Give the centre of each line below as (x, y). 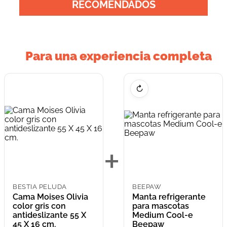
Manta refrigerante (169, 197)
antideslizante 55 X (49, 215)
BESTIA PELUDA (40, 186)
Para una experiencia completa (119, 56)
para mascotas (161, 206)
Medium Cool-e (163, 215)
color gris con (39, 206)
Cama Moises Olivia (50, 197)
